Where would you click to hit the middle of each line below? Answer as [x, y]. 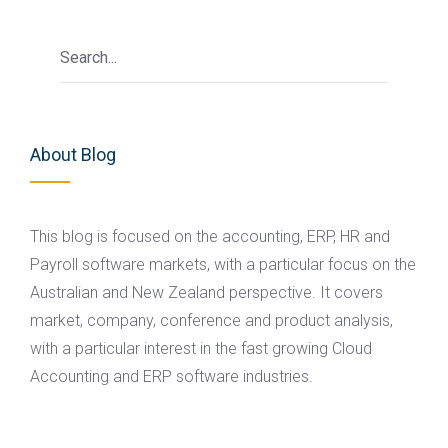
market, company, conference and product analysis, [211, 320]
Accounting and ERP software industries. [171, 376]
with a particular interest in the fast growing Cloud [201, 348]
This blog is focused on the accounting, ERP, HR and [210, 236]
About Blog [73, 154]
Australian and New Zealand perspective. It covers [206, 292]
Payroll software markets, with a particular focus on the [223, 264]
